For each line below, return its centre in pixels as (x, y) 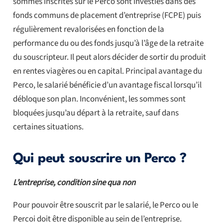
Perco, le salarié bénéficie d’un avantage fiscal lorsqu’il (107, 85)
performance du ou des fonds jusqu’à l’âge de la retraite (108, 43)
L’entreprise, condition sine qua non (74, 182)
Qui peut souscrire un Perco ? (100, 159)
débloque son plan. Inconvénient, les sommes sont (99, 99)
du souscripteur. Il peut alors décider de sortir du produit (109, 57)
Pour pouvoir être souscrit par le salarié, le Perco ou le (105, 205)
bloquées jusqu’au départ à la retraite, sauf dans (96, 113)
